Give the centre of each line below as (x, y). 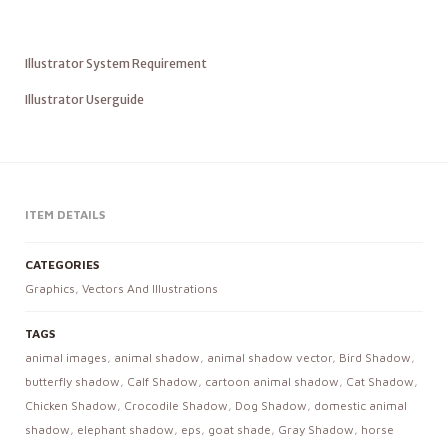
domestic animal (360, 405)
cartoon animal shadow (272, 381)
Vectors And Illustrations (150, 288)
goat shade (239, 429)
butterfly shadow (72, 381)
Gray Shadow (316, 429)
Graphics (50, 288)
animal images (66, 357)
